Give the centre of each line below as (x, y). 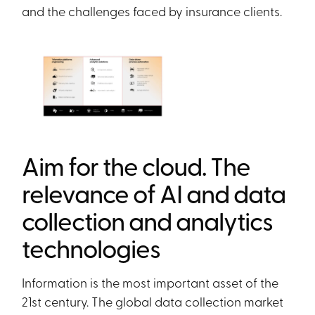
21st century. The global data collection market (153, 301)
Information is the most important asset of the (150, 282)
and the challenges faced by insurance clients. (152, 11)
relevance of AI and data (154, 193)
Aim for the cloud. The (136, 165)
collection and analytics (148, 220)
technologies (91, 247)
